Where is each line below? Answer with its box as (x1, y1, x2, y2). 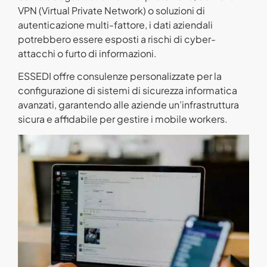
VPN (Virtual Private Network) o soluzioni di (18, 4, 205, 17)
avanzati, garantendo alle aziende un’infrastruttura (18, 98, 239, 111)
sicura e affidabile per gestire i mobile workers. (18, 112, 228, 125)
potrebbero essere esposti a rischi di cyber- (18, 32, 216, 45)
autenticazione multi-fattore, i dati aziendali (18, 18, 213, 31)
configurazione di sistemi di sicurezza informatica (18, 83, 237, 97)
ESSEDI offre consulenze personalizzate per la (18, 69, 222, 82)
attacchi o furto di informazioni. (18, 46, 157, 60)
